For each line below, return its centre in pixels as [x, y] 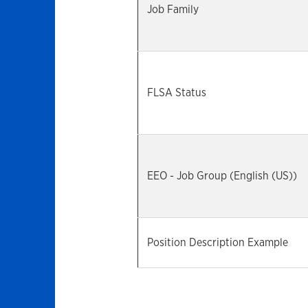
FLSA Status [177, 92]
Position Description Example [218, 242]
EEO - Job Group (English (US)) [222, 176]
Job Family [173, 9]
